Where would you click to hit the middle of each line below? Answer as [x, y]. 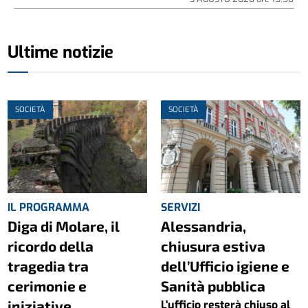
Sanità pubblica [213, 285]
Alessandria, [203, 225]
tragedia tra [48, 265]
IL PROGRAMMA [49, 207]
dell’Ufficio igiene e [225, 265]
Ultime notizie [61, 52]
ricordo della [51, 245]
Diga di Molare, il [64, 225]
